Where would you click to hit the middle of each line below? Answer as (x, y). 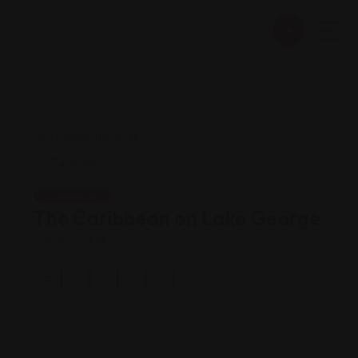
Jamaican (75, 196)
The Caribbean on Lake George (177, 218)
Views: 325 (78, 241)
